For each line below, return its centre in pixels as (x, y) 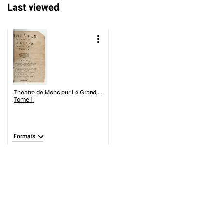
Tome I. (24, 100)
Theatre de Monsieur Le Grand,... (58, 92)
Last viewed (33, 7)
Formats (24, 136)
